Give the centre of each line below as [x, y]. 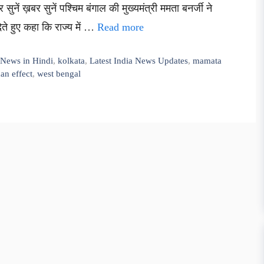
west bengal [59, 74]
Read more [121, 27]
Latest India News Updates [139, 61]
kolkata [72, 61]
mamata [207, 61]
